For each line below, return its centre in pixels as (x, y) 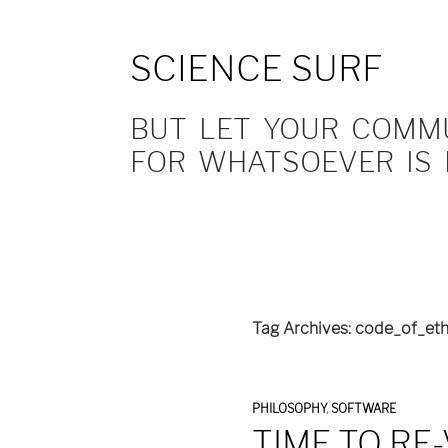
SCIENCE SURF (256, 68)
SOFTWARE (363, 408)
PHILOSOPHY (289, 408)
